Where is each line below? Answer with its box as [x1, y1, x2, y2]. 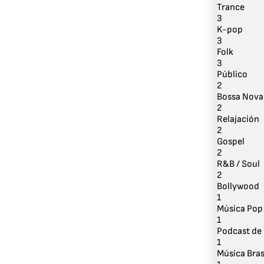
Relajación [217, 113, 259, 125]
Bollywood [217, 180, 259, 192]
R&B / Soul [217, 158, 260, 170]
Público [217, 68, 247, 80]
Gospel [217, 136, 245, 147]
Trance [217, 1, 245, 13]
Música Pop [217, 203, 263, 214]
